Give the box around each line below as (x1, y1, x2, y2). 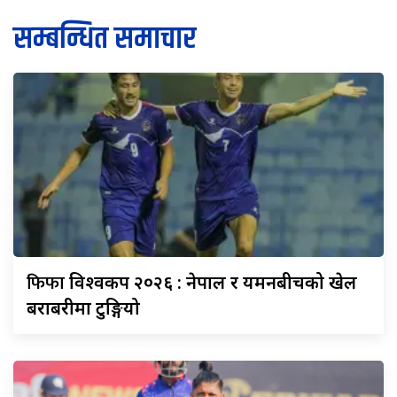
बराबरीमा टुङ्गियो (27, 295, 140, 320)
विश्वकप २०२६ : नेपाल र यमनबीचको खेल (69, 269, 357, 294)
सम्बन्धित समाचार (13, 14, 196, 63)
